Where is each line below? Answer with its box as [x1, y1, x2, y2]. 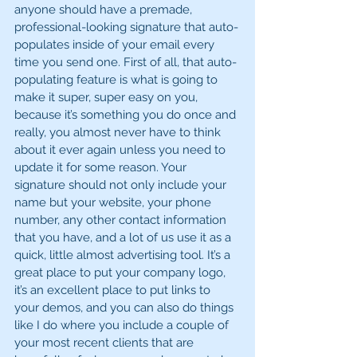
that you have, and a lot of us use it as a [14, 230, 234, 245]
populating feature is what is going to [14, 73, 221, 88]
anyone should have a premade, [14, 2, 195, 18]
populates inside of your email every [14, 37, 218, 53]
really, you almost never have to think [14, 125, 224, 140]
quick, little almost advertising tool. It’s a [14, 248, 233, 263]
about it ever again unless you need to [14, 143, 229, 158]
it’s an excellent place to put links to [14, 283, 214, 298]
